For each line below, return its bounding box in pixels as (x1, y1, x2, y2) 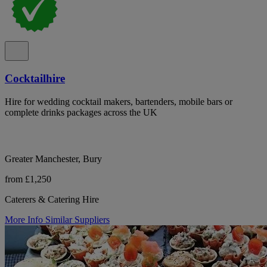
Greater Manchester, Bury (5, 153, 102, 164)
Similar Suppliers (45, 214, 110, 225)
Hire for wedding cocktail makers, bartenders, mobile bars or (5, 96, 232, 107)
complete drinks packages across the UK (5, 107, 157, 117)
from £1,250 (5, 173, 51, 184)
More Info (5, 214, 45, 225)
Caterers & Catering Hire (5, 194, 99, 204)
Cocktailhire (5, 72, 65, 85)
